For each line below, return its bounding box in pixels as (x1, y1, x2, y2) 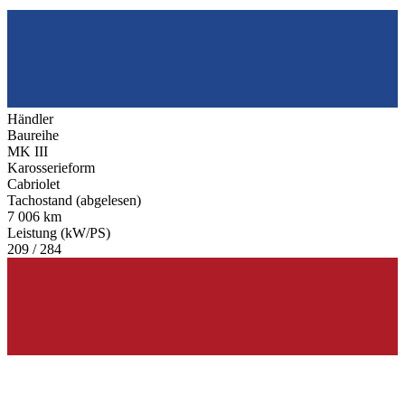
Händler (7, 110, 53, 127)
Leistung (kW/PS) (7, 224, 110, 240)
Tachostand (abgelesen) (7, 192, 141, 208)
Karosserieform (7, 159, 95, 175)
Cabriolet (7, 175, 60, 192)
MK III (7, 143, 48, 159)
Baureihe (7, 127, 59, 143)
